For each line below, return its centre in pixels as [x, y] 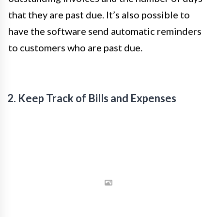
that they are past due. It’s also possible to [99, 15]
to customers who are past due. [75, 48]
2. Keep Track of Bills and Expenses [92, 98]
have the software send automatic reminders [105, 31]
